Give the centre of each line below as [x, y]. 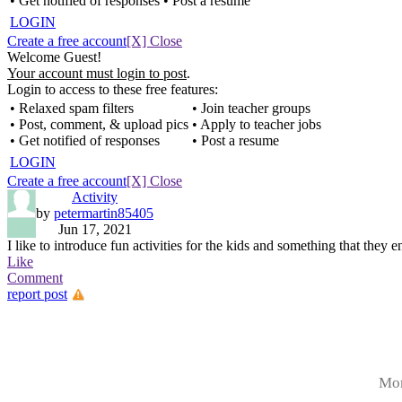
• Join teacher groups [251, 108]
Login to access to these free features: [113, 89]
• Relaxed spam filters [72, 108]
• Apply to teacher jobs [257, 124]
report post [37, 294]
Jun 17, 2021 [95, 229]
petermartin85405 [104, 213]
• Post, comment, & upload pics [99, 124]
